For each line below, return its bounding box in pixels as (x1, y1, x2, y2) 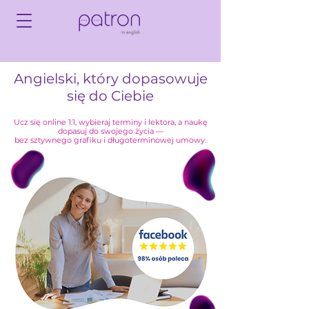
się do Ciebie (67, 88, 154, 104)
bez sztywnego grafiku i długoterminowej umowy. (14, 135, 206, 145)
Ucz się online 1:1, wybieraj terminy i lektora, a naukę (13, 117, 208, 127)
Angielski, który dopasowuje (13, 70, 208, 87)
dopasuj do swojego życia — (57, 126, 163, 136)
